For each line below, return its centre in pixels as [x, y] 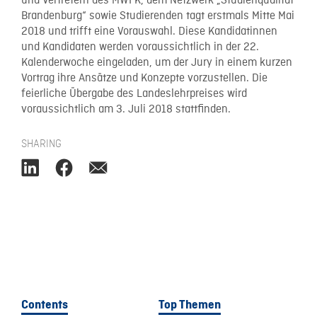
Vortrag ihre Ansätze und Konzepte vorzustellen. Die [144, 79]
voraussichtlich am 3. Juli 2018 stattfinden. [126, 110]
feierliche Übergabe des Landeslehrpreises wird [134, 94]
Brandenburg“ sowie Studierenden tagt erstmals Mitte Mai [158, 16]
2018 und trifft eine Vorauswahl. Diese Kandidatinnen [149, 32]
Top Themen [190, 305]
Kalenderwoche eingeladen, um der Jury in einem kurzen [157, 63]
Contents [45, 305]
